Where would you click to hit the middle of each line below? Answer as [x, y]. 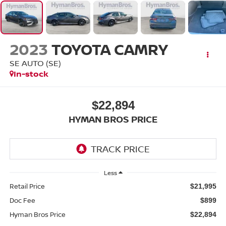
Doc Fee [22, 200]
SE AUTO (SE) [35, 63]
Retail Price [27, 186]
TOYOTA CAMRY [109, 49]
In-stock [31, 74]
